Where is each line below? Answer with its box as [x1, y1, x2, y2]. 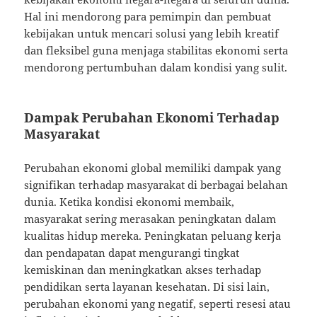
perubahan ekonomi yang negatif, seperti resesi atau [24, 296, 292, 311]
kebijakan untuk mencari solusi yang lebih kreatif [24, 26, 279, 41]
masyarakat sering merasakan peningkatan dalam [24, 212, 277, 226]
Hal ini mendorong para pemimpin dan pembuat [24, 9, 272, 24]
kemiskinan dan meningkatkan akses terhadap [24, 263, 262, 277]
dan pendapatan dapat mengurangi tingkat [24, 246, 240, 260]
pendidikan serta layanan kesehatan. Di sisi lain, [24, 279, 270, 294]
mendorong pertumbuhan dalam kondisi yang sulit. [24, 60, 288, 75]
